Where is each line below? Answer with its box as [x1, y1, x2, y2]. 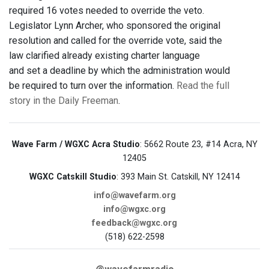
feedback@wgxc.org [92, 218, 177, 229]
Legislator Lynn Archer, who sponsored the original [9, 20, 220, 32]
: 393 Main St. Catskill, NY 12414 [116, 172, 240, 183]
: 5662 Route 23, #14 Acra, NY [139, 139, 258, 150]
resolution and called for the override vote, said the [9, 35, 222, 47]
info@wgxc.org [103, 204, 166, 215]
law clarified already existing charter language [9, 50, 200, 62]
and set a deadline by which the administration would [9, 65, 230, 77]
